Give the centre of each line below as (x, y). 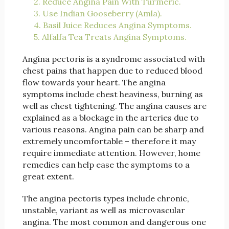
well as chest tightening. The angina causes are (114, 106)
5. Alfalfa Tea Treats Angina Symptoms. (110, 37)
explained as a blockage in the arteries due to (110, 118)
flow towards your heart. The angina (94, 83)
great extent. (48, 177)
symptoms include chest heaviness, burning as (112, 94)
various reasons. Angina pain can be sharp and (113, 130)
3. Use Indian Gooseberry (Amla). (98, 14)
